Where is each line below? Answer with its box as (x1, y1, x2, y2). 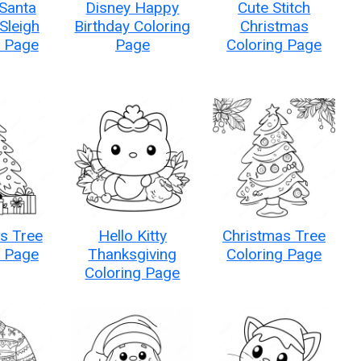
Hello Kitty (98, 226, 167, 246)
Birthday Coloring (74, 16, 191, 35)
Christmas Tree (222, 226, 326, 246)
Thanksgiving (88, 245, 177, 264)
